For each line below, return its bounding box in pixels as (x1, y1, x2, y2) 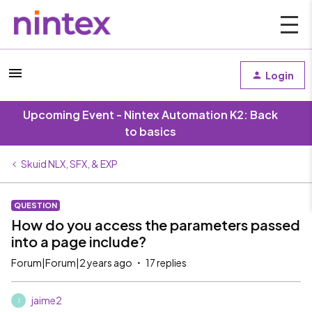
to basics (125, 124, 176, 139)
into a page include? (11, 233, 146, 250)
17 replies (146, 256, 187, 269)
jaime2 (31, 294, 62, 306)
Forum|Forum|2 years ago (11, 256, 132, 269)
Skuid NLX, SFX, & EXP (21, 157, 118, 170)
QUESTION (14, 201, 57, 210)
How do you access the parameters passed (11, 216, 300, 233)
